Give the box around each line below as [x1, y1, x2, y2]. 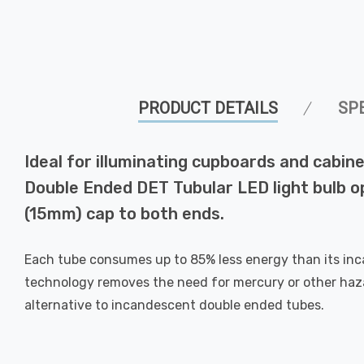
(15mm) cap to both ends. [24, 204, 224, 223]
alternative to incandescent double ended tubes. [24, 297, 324, 313]
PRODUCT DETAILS [137, 98, 278, 118]
